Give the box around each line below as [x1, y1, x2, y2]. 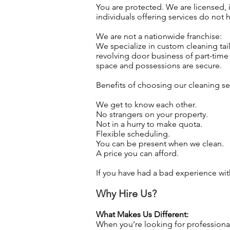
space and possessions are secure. [96, 61, 222, 70]
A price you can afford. [96, 148, 179, 158]
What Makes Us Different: [96, 209, 188, 219]
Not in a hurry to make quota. [96, 119, 202, 129]
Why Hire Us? [96, 187, 157, 200]
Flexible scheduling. [96, 129, 170, 139]
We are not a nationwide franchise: [96, 31, 222, 41]
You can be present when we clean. [96, 139, 224, 148]
